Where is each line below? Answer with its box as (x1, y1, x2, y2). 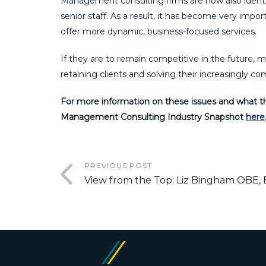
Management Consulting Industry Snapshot (61, 111, 246, 122)
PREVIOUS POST (84, 160, 152, 170)
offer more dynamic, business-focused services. (61, 26, 256, 37)
